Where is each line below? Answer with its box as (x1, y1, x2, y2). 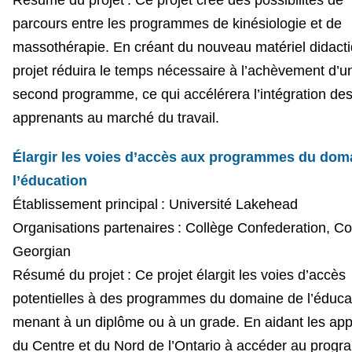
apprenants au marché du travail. (12, 109, 219, 126)
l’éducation (12, 172, 87, 189)
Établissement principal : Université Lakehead (12, 196, 298, 212)
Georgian (12, 243, 71, 259)
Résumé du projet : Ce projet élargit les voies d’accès (12, 266, 346, 283)
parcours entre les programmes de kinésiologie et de (12, 15, 342, 31)
